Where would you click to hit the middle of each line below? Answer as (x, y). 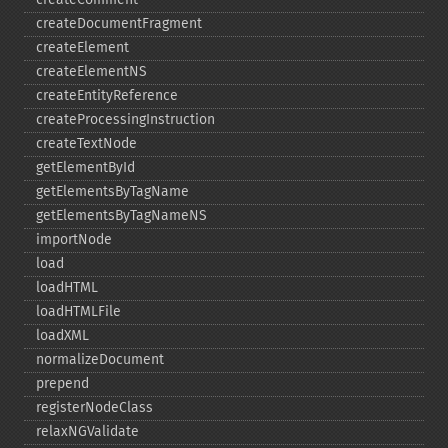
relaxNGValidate (87, 431)
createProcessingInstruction (125, 119)
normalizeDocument (100, 359)
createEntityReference (107, 95)
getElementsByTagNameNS (121, 215)
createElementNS (91, 71)
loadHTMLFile (78, 311)
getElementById (85, 167)
